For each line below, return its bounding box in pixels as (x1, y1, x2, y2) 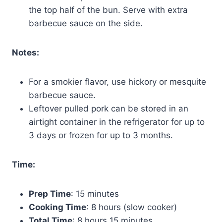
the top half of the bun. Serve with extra (29, 4, 188, 15)
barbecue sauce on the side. (29, 18, 143, 28)
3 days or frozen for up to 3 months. (29, 130, 173, 140)
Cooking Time (29, 202, 86, 212)
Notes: (12, 47, 39, 57)
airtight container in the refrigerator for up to (29, 116, 205, 127)
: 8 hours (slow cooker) (86, 202, 177, 212)
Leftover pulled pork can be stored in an (29, 103, 188, 113)
